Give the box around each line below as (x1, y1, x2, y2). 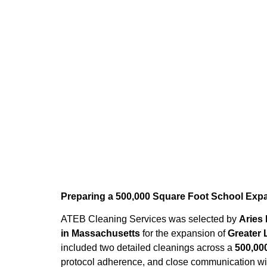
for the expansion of (140, 228, 228, 239)
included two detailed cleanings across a (61, 243, 235, 253)
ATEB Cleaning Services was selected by (61, 214, 239, 225)
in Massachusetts (61, 228, 140, 239)
